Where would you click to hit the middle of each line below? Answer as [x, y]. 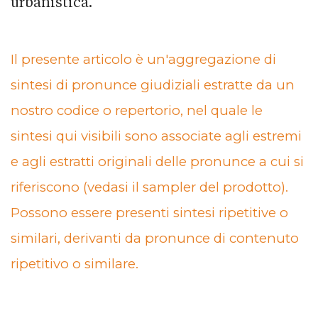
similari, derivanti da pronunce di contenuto [155, 238]
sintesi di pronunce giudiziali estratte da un [153, 84]
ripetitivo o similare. [76, 263]
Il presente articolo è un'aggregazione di [143, 59]
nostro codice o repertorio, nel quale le [137, 110]
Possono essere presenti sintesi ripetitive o [149, 212]
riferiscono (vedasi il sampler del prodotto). [149, 187]
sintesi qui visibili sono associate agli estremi [156, 136]
